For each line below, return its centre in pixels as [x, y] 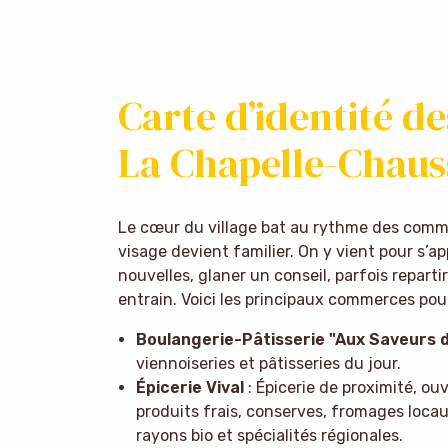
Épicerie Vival [189, 387]
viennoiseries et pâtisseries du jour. [268, 363]
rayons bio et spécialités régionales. [269, 435]
